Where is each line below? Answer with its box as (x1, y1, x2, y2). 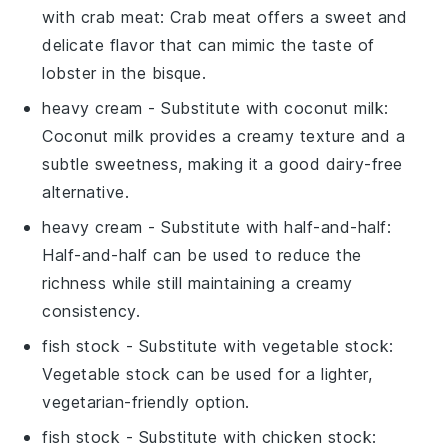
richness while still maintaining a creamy (42, 272, 353, 293)
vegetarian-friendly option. (42, 391, 250, 412)
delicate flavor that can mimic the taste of (42, 34, 375, 55)
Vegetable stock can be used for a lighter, (42, 363, 373, 384)
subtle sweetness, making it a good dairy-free (42, 153, 403, 174)
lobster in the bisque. (42, 62, 207, 83)
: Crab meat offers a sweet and (160, 6, 408, 27)
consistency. (42, 300, 141, 321)
